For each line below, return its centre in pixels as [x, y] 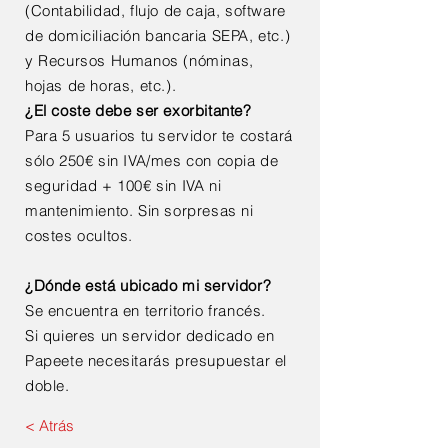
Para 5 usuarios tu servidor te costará [159, 135]
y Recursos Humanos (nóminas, [139, 60]
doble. [47, 385]
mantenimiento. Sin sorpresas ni [139, 210]
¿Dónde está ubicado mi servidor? [148, 285]
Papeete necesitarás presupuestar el [156, 360]
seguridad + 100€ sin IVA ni [123, 185]
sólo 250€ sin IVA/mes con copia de [152, 160]
